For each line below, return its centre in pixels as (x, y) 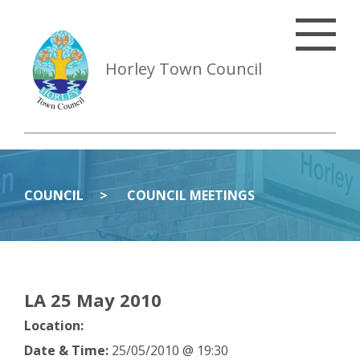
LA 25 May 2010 (93, 300)
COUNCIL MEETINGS (191, 195)
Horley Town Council (183, 68)
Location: (54, 325)
